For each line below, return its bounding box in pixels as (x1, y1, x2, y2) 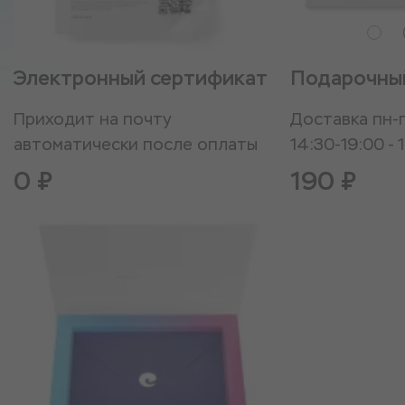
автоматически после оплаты (14, 134, 258, 155)
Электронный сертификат (14, 65, 268, 91)
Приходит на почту (14, 108, 171, 129)
